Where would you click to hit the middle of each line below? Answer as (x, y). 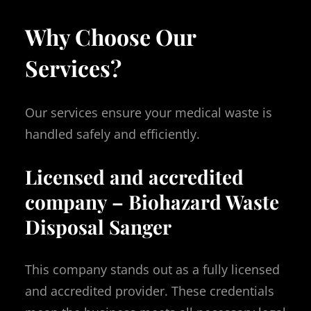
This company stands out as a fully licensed (152, 269)
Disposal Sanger (98, 226)
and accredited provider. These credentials (150, 291)
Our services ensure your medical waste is (149, 112)
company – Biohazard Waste (152, 201)
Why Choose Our (110, 37)
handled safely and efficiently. (112, 134)
